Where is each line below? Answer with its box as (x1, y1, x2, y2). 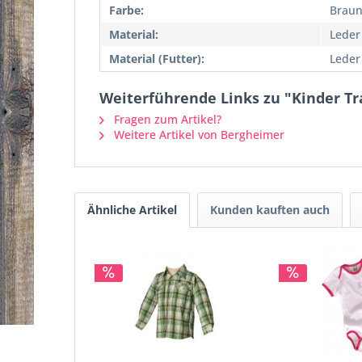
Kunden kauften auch (210, 202, 330, 217)
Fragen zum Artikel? (111, 112, 221, 127)
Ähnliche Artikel (87, 202, 177, 217)
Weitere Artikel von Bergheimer (111, 127, 284, 142)
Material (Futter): (109, 51, 204, 66)
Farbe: (109, 2, 144, 18)
